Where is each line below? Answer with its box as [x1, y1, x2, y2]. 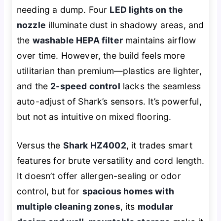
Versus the [16, 140, 63, 150]
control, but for [16, 185, 82, 196]
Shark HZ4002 [63, 140, 126, 150]
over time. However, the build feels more [16, 50, 185, 61]
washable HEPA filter [32, 35, 123, 46]
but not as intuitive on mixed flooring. [16, 111, 172, 122]
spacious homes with [82, 185, 174, 196]
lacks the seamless [120, 81, 201, 92]
